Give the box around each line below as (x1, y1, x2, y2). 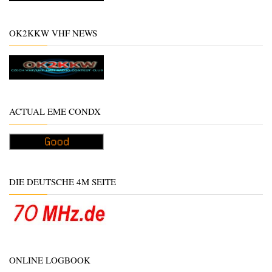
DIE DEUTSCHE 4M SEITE (9, 175, 116, 188)
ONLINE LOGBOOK (9, 254, 90, 267)
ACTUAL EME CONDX (9, 105, 101, 118)
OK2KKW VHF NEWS (9, 27, 97, 39)
